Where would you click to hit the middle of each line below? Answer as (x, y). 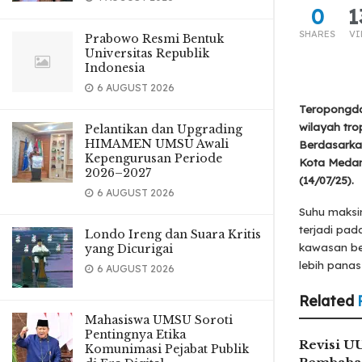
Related (326, 301)
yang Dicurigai (129, 249)
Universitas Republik (147, 53)
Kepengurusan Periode (154, 158)
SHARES (317, 34)
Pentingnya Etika (135, 335)
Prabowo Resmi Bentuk (154, 39)
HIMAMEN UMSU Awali (157, 144)
